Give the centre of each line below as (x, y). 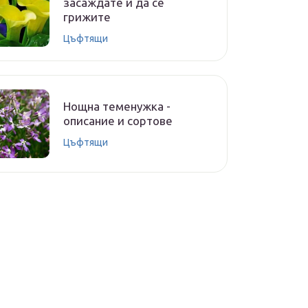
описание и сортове (118, 121)
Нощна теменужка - (117, 106)
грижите (87, 16)
